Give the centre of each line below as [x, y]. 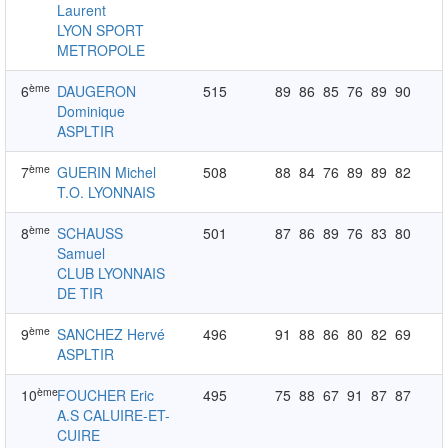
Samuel [81, 253]
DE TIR [80, 293]
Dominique [91, 111]
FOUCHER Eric [106, 395]
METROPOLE [101, 50]
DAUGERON [97, 91]
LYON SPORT [101, 30]
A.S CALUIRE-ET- [114, 415]
